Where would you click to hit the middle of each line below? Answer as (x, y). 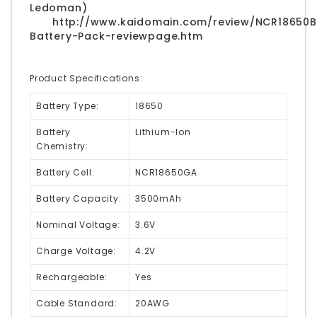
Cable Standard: (77, 303)
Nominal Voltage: (78, 224)
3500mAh (158, 198)
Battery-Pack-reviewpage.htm (116, 36)
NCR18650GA (166, 172)
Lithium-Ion (163, 132)
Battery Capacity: (79, 198)
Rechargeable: (72, 277)
